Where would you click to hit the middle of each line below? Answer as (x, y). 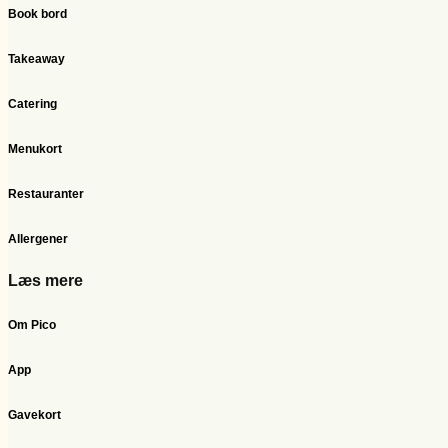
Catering (32, 104)
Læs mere (45, 281)
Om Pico (32, 325)
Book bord (37, 14)
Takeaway (36, 59)
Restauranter (46, 194)
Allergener (38, 239)
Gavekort (34, 415)
